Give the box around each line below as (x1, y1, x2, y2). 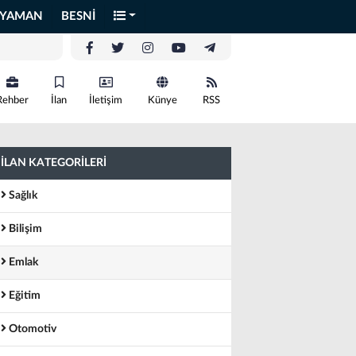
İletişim (89, 95, 122, 106)
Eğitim (6, 290, 41, 301)
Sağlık (6, 190, 37, 201)
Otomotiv (6, 323, 56, 335)
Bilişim (6, 223, 42, 234)
